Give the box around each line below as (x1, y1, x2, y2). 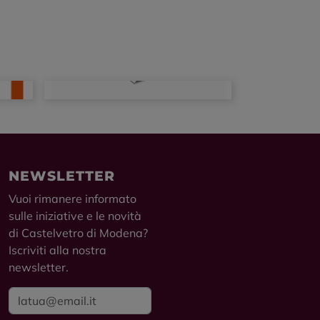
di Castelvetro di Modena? (9, 226, 148, 241)
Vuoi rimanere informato (9, 191, 136, 206)
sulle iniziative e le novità (9, 209, 141, 224)
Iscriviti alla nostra (9, 243, 106, 258)
